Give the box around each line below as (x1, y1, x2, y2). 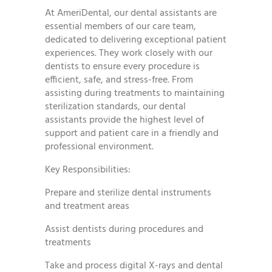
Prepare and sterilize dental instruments (45, 185, 211, 202)
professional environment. (45, 139, 154, 155)
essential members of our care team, (45, 19, 196, 35)
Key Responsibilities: (45, 162, 131, 178)
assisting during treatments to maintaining (45, 86, 225, 102)
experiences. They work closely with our (45, 46, 212, 62)
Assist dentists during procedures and (45, 222, 203, 238)
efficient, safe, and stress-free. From (45, 72, 193, 89)
